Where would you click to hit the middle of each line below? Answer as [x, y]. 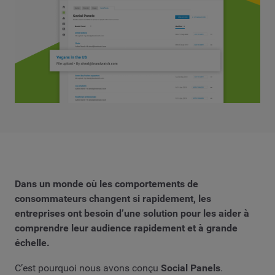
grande [222, 228]
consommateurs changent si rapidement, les [113, 198]
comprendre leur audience [74, 228]
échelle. [32, 242]
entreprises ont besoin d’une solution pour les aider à [132, 213]
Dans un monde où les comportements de [107, 184]
